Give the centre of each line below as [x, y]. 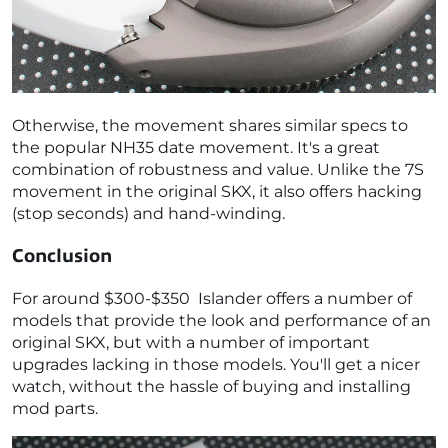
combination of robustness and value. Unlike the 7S [218, 169]
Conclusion [62, 256]
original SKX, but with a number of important [191, 342]
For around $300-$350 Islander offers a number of [212, 298]
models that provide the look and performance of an [221, 320]
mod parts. [55, 408]
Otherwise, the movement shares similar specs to [210, 125]
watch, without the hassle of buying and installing [211, 386]
